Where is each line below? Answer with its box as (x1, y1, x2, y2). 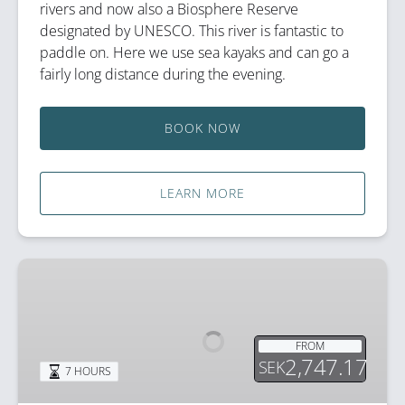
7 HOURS (65, 363, 111, 379)
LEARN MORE (160, 184, 245, 202)
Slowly (18, 281, 59, 301)
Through (18, 303, 71, 323)
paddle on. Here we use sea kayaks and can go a (40, 42, 349, 62)
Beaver (18, 325, 62, 344)
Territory (18, 346, 72, 366)
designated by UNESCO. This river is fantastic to (40, 21, 344, 41)
